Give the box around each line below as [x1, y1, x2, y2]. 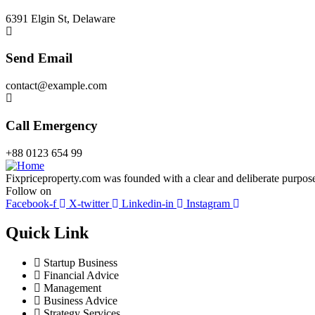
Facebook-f [6, 197, 56, 210]
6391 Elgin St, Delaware [6, 12, 115, 25]
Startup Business [44, 257, 117, 269]
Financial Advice [44, 269, 119, 282]
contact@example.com [6, 79, 107, 92]
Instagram [186, 197, 230, 210]
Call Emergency [6, 117, 98, 133]
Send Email [6, 51, 72, 66]
